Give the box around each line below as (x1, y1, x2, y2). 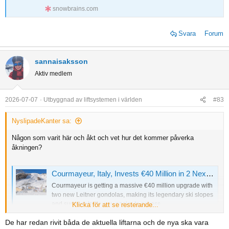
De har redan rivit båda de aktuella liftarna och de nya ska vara (5, 218, 209, 227)
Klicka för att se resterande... (72, 201, 158, 209)
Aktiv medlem (35, 70, 72, 78)
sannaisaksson (35, 57, 88, 66)
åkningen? (12, 144, 42, 152)
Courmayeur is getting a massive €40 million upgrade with (52, 181, 213, 189)
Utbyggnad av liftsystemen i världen (43, 96, 142, 104)
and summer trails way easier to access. (52, 200, 162, 208)
